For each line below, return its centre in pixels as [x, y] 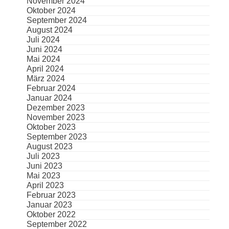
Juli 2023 [43, 156]
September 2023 [56, 137]
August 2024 [49, 30]
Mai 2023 [43, 176]
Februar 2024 [51, 88]
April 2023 [45, 186]
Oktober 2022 [51, 215]
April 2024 [45, 69]
